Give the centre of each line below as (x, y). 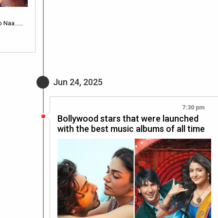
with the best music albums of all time (131, 128)
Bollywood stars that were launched (128, 118)
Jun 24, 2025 (78, 82)
